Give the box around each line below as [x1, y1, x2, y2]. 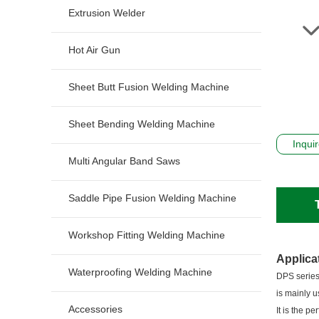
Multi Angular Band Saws [68, 155, 180, 167]
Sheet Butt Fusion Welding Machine [68, 81, 229, 93]
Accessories [68, 303, 122, 315]
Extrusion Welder [68, 7, 145, 19]
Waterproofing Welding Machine [68, 266, 212, 278]
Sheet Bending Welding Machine [68, 118, 215, 130]
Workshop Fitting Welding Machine [68, 229, 225, 241]
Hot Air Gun [68, 44, 120, 56]
